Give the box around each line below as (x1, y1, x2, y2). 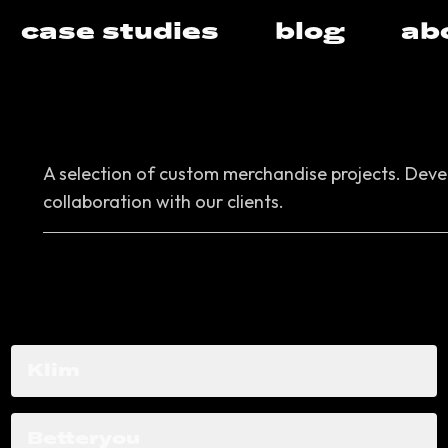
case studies (21, 18, 219, 45)
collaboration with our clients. (42, 190, 284, 213)
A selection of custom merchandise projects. (42, 162, 401, 185)
